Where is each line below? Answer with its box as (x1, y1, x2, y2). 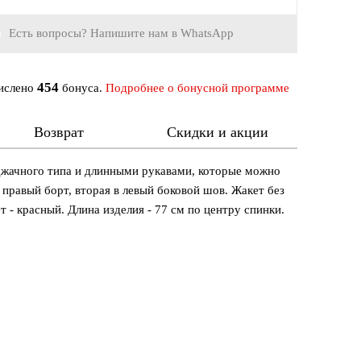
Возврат (33, 124, 84, 141)
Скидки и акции (167, 124, 269, 141)
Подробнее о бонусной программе (106, 81, 290, 95)
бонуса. (59, 81, 106, 95)
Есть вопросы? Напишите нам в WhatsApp (9, 27, 234, 40)
